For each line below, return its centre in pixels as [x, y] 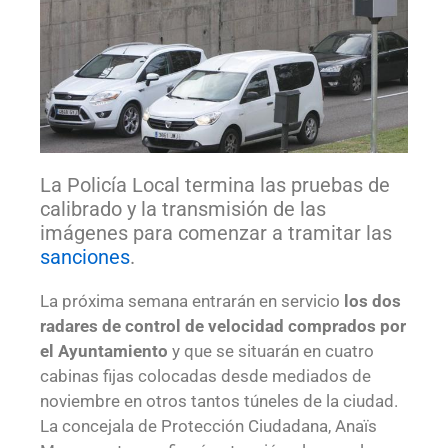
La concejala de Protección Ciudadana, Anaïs [208, 425]
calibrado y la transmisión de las [183, 208]
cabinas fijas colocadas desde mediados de [205, 375]
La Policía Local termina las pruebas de [215, 184]
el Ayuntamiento [104, 350]
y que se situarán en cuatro [271, 350]
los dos [372, 300]
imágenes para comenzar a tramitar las [216, 232]
